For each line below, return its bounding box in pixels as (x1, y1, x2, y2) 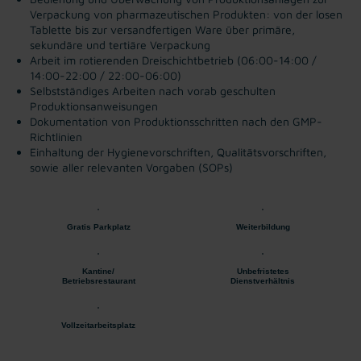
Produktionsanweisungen (30, 98, 158, 113)
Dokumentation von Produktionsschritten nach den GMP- (30, 114, 322, 128)
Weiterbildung (235, 222, 290, 231)
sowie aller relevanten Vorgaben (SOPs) (30, 160, 233, 174)
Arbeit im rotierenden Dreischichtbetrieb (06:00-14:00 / (30, 52, 317, 67)
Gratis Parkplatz (66, 222, 131, 231)
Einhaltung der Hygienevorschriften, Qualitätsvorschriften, (30, 144, 326, 159)
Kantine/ (82, 266, 114, 276)
